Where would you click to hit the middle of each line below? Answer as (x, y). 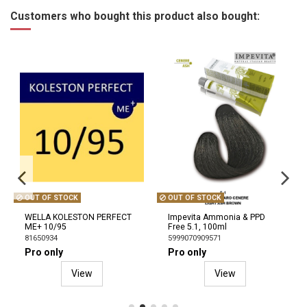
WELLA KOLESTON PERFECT (78, 218)
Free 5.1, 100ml (197, 227)
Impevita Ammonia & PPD (217, 218)
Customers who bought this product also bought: (135, 16)
